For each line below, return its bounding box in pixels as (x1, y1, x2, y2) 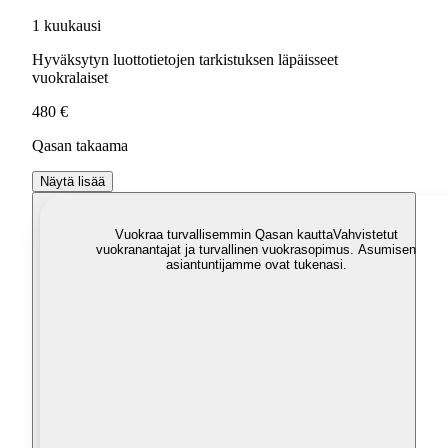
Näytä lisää (40, 174, 105, 190)
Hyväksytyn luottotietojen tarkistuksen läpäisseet (32, 51, 338, 69)
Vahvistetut (332, 227, 398, 243)
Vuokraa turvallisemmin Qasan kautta (114, 227, 333, 243)
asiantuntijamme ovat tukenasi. (165, 257, 347, 273)
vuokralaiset (32, 69, 108, 87)
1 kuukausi (32, 17, 101, 35)
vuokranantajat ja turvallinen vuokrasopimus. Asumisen (96, 242, 416, 258)
